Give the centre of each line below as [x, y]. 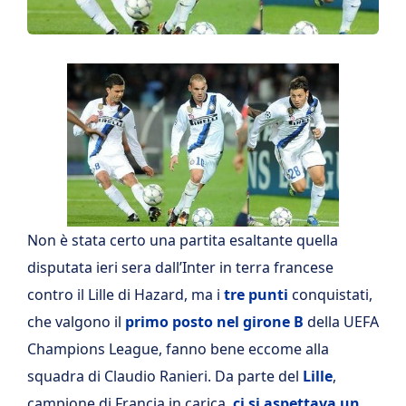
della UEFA [341, 322]
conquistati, [330, 295]
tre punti [256, 295]
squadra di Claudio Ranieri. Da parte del [165, 376]
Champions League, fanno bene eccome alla [178, 349]
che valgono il [76, 322]
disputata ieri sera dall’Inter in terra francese [180, 267]
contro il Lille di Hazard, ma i [126, 295]
